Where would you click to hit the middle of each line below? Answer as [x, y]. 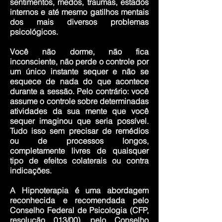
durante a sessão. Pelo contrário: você [79, 91]
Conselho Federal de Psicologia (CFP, [79, 210]
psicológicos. [34, 32]
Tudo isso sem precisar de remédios [79, 131]
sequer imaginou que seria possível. [79, 121]
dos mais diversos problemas [79, 22]
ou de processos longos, [79, 141]
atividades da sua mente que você [79, 111]
